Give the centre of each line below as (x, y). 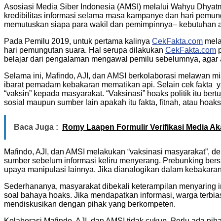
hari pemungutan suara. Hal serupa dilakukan (85, 50)
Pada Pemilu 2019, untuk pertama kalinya (78, 41)
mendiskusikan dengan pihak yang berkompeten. (90, 204)
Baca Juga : (36, 127)
